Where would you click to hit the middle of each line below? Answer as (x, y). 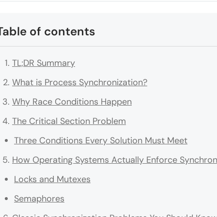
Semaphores (39, 199)
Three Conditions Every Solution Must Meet (101, 141)
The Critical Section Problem (69, 121)
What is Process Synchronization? (80, 83)
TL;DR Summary (44, 63)
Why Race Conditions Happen (72, 102)
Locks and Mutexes (52, 179)
